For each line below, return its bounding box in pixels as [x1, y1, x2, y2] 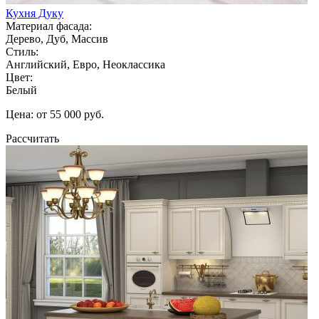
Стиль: [6, 45, 38, 58]
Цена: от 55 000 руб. [6, 108, 104, 120]
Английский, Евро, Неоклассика [6, 58, 165, 70]
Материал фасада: [6, 19, 92, 32]
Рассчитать [6, 132, 59, 145]
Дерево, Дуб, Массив [6, 32, 108, 45]
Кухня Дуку [6, 6, 63, 19]
